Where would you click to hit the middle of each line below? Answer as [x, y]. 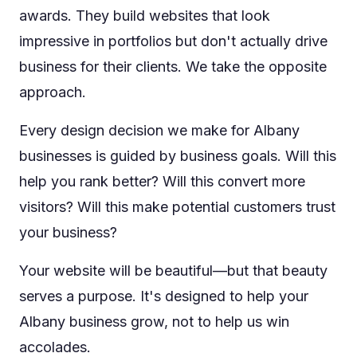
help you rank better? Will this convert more [162, 181]
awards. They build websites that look [145, 16]
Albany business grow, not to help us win [154, 322]
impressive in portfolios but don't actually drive [173, 41]
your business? [68, 232]
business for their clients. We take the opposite [173, 67]
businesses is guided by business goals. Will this [178, 156]
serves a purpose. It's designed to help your [164, 296]
